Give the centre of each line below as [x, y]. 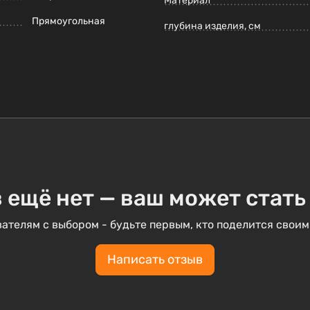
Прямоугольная [69, 21]
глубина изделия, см [212, 26]
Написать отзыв [155, 260]
